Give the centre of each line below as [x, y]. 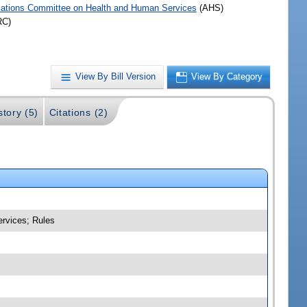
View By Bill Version [116, 77]
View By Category [227, 77]
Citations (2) [78, 112]
